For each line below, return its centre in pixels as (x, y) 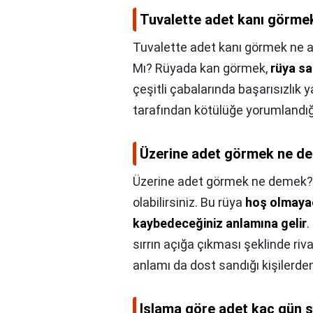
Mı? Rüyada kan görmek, (202, 68)
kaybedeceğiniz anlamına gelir (220, 224)
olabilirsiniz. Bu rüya (189, 203)
